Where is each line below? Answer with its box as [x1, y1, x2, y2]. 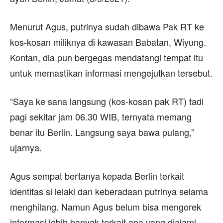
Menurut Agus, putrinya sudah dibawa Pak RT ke [10, 19, 204, 33]
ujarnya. [10, 140, 42, 154]
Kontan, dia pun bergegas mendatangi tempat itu [10, 50, 203, 64]
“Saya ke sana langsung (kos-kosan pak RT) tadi [10, 94, 204, 108]
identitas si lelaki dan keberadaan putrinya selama [10, 184, 208, 198]
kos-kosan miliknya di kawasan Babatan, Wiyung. [10, 35, 206, 48]
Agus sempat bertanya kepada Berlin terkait [10, 169, 184, 182]
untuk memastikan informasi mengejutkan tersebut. [10, 66, 213, 79]
